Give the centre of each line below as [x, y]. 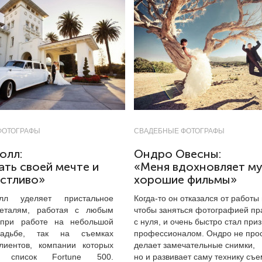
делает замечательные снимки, [194, 245]
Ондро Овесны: [177, 154]
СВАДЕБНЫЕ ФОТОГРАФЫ [179, 131]
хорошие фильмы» [185, 180]
